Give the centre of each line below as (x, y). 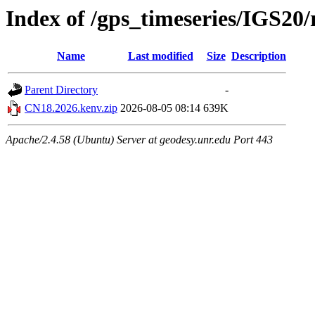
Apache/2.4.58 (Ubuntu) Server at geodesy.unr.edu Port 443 (139, 140)
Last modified (160, 56)
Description (259, 56)
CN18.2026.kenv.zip (71, 108)
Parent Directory (61, 90)
